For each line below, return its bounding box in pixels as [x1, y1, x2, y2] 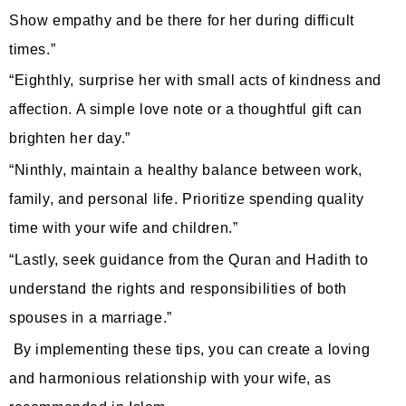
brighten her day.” [9, 130, 130, 147]
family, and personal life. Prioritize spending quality [9, 191, 364, 208]
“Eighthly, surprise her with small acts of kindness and [9, 72, 382, 89]
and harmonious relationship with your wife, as [9, 370, 332, 386]
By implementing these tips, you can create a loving [9, 341, 371, 357]
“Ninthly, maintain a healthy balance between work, [9, 162, 363, 179]
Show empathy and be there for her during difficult [9, 12, 355, 28]
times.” [9, 41, 56, 57]
